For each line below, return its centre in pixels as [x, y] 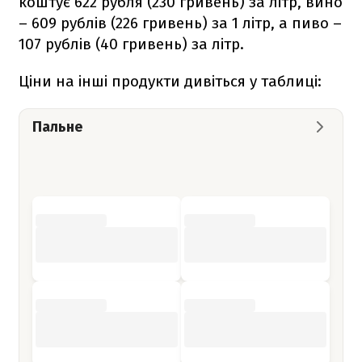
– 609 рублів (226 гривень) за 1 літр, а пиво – [180, 23]
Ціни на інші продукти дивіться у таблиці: [170, 81]
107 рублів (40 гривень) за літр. [131, 44]
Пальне [57, 126]
